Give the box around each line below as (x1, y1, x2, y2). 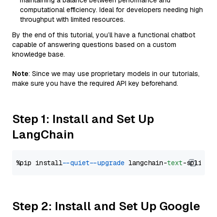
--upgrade (93, 158, 124, 167)
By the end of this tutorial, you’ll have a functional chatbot (12, 31, 195, 39)
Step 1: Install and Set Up (12, 111, 154, 126)
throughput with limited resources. (20, 15, 125, 24)
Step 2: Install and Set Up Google (12, 199, 200, 214)
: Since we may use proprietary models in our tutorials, (29, 69, 200, 78)
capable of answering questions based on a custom (12, 40, 176, 49)
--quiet (66, 158, 90, 167)
